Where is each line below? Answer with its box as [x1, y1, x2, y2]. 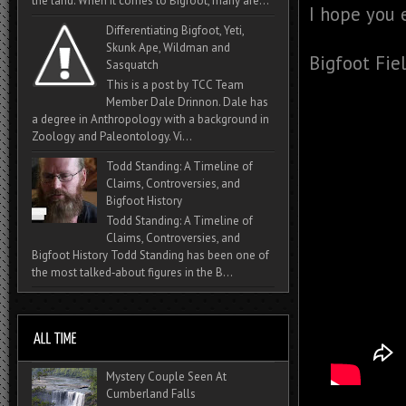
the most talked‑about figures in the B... [32, 264, 233, 280]
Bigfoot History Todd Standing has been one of [32, 246, 269, 263]
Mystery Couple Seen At [106, 368, 227, 384]
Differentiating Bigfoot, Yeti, [106, 23, 245, 39]
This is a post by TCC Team [106, 76, 245, 92]
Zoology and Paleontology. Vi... [32, 128, 192, 144]
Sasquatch [106, 57, 159, 73]
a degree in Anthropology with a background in [32, 111, 269, 127]
